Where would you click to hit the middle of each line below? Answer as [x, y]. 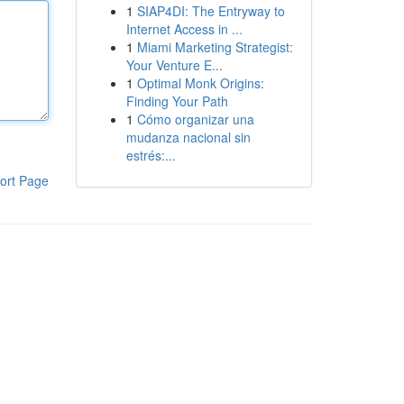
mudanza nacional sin [188, 137]
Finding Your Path [177, 101]
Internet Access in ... [184, 29]
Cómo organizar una [195, 119]
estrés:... [151, 155]
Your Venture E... [174, 65]
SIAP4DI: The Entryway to [211, 11]
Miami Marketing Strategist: [215, 47]
